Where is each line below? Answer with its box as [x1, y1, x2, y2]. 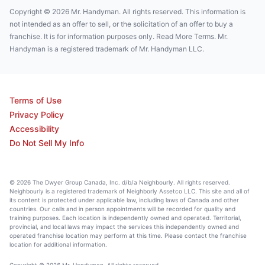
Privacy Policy [9, 109, 64, 119]
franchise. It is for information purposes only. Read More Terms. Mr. [9, 32, 228, 41]
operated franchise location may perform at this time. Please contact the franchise [9, 232, 247, 239]
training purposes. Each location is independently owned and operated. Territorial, [9, 214, 241, 221]
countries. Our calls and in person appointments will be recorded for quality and [9, 205, 235, 212]
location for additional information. [9, 241, 107, 248]
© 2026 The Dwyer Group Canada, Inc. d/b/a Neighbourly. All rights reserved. [9, 179, 230, 186]
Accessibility [9, 124, 59, 134]
